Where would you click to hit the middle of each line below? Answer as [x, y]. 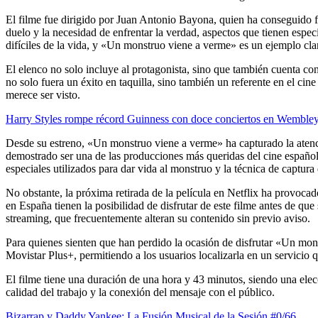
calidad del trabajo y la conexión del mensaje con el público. [140, 292]
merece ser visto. [43, 94]
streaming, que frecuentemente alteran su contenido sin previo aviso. [158, 218]
